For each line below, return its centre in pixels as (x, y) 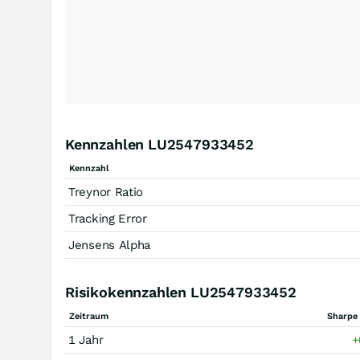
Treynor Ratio (106, 192)
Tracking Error (108, 219)
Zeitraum (89, 316)
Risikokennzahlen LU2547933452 (181, 292)
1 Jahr (86, 340)
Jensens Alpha (110, 245)
